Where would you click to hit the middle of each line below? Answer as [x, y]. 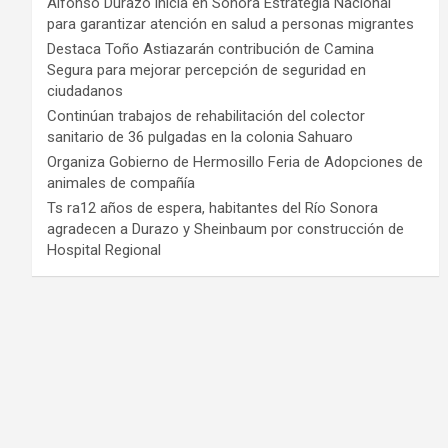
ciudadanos [85, 91]
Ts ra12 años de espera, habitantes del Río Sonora [212, 208]
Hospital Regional [104, 250]
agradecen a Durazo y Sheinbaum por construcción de [225, 229]
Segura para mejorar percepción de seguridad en [206, 70]
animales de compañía [121, 183]
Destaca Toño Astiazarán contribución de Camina [210, 49]
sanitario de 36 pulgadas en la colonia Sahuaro [200, 137]
